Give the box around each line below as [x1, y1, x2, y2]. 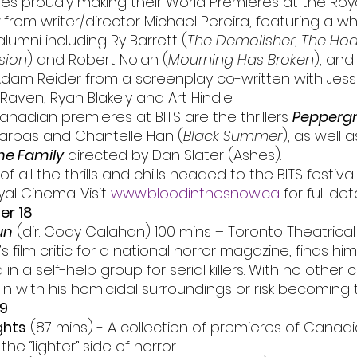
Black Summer [183, 126, 282, 147]
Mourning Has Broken [168, 49, 314, 70]
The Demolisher [187, 30, 295, 51]
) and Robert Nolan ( [27, 49, 168, 70]
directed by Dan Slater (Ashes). [64, 145, 281, 166]
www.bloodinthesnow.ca [111, 183, 280, 204]
